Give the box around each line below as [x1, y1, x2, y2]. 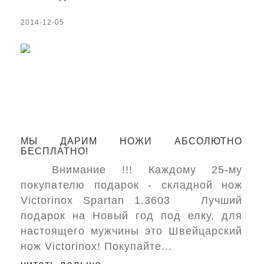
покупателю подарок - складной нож [21, 179, 243, 191]
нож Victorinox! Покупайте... [21, 240, 172, 252]
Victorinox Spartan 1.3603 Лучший [21, 194, 243, 206]
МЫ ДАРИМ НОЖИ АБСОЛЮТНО [21, 136, 243, 146]
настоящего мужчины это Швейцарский [21, 225, 243, 237]
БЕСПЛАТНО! [21, 146, 88, 156]
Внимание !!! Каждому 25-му [21, 164, 243, 176]
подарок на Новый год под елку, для [21, 210, 243, 222]
